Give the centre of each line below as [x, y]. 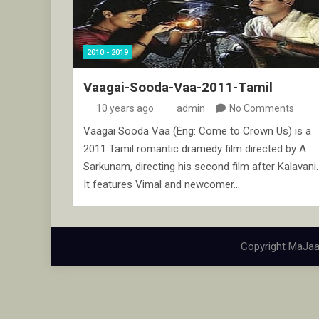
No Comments [262, 108]
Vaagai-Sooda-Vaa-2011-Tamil [178, 87]
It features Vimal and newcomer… [162, 184]
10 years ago [125, 108]
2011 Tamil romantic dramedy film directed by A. [196, 148]
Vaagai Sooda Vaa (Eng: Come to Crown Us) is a [197, 131]
